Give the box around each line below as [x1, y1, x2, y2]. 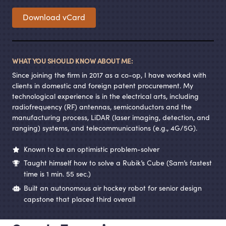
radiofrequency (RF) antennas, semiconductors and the [12, 101, 192, 111]
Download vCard [23, 11, 85, 23]
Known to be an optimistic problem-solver [22, 143, 159, 154]
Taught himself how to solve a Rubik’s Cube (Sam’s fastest [22, 157, 212, 168]
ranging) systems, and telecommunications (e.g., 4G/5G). [12, 122, 197, 133]
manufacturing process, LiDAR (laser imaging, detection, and [12, 111, 210, 122]
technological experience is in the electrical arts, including [12, 90, 199, 101]
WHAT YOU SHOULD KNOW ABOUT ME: [12, 55, 133, 66]
